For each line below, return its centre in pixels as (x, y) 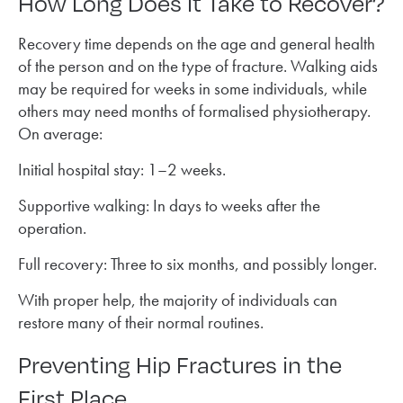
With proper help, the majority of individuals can (178, 300)
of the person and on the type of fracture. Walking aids (198, 66)
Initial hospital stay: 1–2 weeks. (122, 169)
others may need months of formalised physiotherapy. (194, 111)
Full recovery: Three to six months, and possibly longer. (197, 264)
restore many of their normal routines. (141, 322)
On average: (60, 133)
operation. (52, 228)
